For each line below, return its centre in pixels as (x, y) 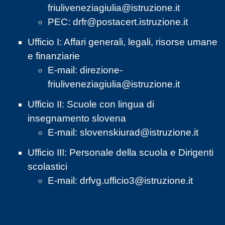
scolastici (47, 167)
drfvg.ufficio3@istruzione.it (136, 181)
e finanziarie (54, 56)
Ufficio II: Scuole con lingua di (91, 104)
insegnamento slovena (78, 119)
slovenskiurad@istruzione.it (139, 133)
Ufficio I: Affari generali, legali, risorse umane (123, 42)
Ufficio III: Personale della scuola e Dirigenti (121, 153)
